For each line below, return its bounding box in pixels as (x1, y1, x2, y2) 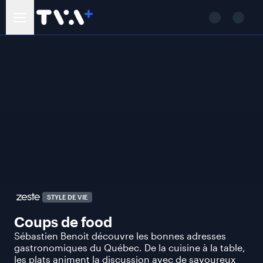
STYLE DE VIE (47, 193, 87, 201)
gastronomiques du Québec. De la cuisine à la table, (14, 242, 245, 253)
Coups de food (14, 213, 112, 230)
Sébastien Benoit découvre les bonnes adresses (14, 230, 226, 241)
